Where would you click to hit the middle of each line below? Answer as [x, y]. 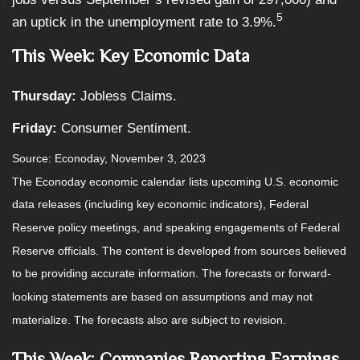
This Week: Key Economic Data [131, 56]
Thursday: [46, 96]
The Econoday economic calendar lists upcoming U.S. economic [175, 181]
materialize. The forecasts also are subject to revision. [149, 319]
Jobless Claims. [129, 96]
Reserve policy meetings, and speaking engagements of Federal [176, 228]
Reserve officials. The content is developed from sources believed [179, 250]
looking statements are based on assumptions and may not [162, 297]
